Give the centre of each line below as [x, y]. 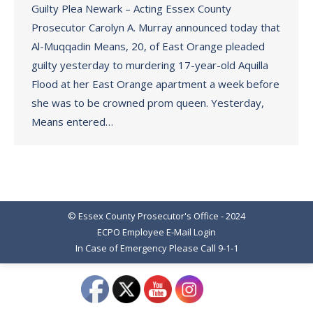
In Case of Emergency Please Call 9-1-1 [156, 248]
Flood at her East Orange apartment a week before [155, 84]
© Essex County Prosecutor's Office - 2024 [156, 216]
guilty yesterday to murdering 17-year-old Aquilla [150, 65]
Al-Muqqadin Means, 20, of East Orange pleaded [148, 46]
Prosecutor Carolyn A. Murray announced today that [156, 27]
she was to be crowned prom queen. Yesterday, [148, 103]
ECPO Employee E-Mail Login [156, 232]
